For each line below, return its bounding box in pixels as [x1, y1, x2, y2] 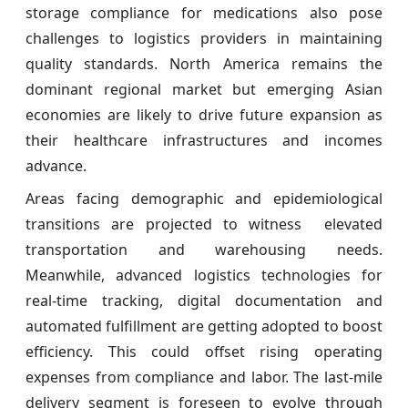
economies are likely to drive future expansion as [25, 104, 382, 125]
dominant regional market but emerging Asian [25, 78, 382, 99]
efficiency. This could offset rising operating [25, 341, 382, 362]
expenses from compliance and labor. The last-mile [25, 366, 382, 387]
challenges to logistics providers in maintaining [25, 27, 382, 48]
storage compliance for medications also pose [25, 2, 382, 23]
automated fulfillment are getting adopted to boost [25, 315, 382, 336]
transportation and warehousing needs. [25, 239, 382, 260]
